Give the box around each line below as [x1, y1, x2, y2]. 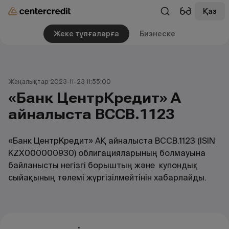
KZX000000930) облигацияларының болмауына [8, 148, 205, 158]
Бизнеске [140, 29, 175, 38]
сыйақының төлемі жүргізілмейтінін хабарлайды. [8, 172, 207, 183]
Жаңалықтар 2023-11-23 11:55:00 [8, 78, 111, 85]
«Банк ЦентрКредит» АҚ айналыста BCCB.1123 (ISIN [8, 135, 215, 146]
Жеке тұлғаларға [54, 29, 119, 38]
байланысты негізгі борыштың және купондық [8, 160, 198, 171]
